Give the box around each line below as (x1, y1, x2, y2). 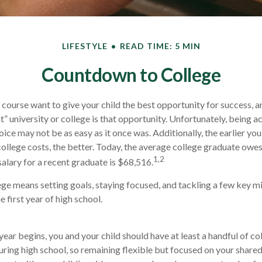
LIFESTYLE (61, 41, 108, 51)
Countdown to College (42, 63, 220, 86)
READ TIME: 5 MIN (119, 41, 201, 51)
